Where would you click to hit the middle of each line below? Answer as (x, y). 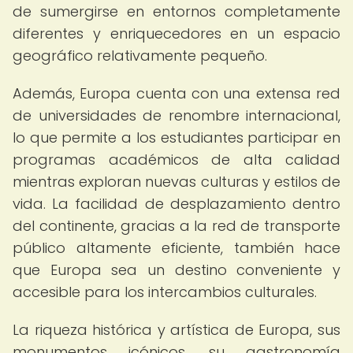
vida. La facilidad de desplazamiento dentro (176, 204)
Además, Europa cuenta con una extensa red (176, 93)
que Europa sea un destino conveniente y (176, 270)
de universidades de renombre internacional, (176, 115)
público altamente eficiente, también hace (176, 248)
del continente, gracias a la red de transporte (176, 226)
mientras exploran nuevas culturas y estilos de (176, 182)
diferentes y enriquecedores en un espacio (176, 33)
